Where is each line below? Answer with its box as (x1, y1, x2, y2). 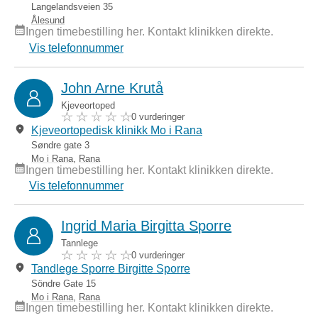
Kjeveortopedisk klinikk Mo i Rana (31, 124, 202, 136)
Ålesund (31, 15, 65, 26)
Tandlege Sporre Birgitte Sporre (31, 262, 190, 275)
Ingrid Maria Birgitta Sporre (61, 218, 232, 234)
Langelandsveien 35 (31, 1, 113, 13)
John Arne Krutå (61, 79, 164, 96)
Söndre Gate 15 (31, 278, 96, 289)
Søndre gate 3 (31, 139, 89, 150)
